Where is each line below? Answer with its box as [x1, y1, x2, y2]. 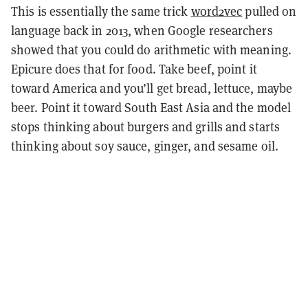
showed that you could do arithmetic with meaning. [11, 41, 291, 58]
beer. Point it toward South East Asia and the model [11, 99, 291, 115]
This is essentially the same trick [11, 3, 191, 19]
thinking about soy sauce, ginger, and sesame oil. [11, 137, 278, 154]
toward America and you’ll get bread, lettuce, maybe [11, 80, 293, 96]
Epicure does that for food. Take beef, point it [11, 60, 257, 77]
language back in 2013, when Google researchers [11, 22, 273, 38]
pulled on [242, 3, 297, 19]
